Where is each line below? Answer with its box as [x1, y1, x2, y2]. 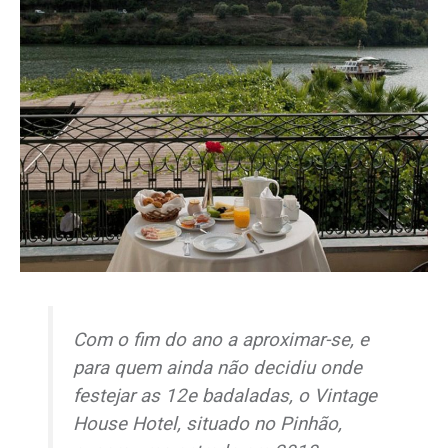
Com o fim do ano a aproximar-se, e [73, 328, 370, 351]
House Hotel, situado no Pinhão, [73, 412, 343, 435]
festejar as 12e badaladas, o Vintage [73, 384, 378, 407]
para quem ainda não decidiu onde [73, 356, 363, 379]
